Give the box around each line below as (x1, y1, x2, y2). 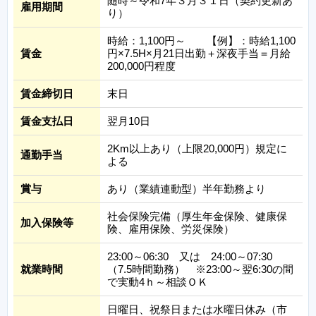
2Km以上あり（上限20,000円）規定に (107, 142, 287, 154)
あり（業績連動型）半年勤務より (107, 182, 266, 195)
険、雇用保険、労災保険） (107, 222, 234, 235)
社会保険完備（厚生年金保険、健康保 (107, 209, 287, 222)
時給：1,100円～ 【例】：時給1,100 (107, 34, 296, 47)
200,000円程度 (107, 59, 176, 72)
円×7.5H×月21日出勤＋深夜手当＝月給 (107, 47, 291, 59)
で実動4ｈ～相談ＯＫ (107, 275, 208, 288)
